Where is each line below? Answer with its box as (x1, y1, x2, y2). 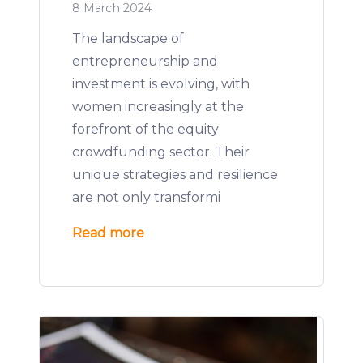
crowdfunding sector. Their (72, 144, 250, 160)
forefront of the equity (72, 122, 219, 137)
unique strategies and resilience (72, 167, 278, 182)
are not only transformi (72, 190, 220, 205)
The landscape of (72, 31, 184, 46)
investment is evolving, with (72, 76, 250, 92)
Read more (72, 225, 144, 241)
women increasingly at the (72, 99, 244, 114)
